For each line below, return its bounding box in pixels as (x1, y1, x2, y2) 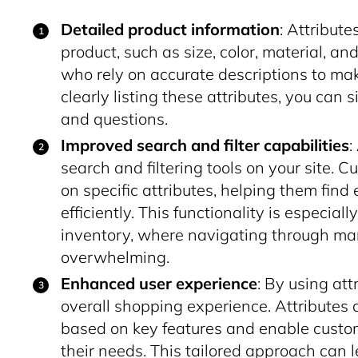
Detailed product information (61, 19, 280, 39)
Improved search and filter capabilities (61, 135, 349, 155)
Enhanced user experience (61, 273, 257, 293)
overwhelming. (61, 247, 169, 267)
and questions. (61, 109, 168, 129)
